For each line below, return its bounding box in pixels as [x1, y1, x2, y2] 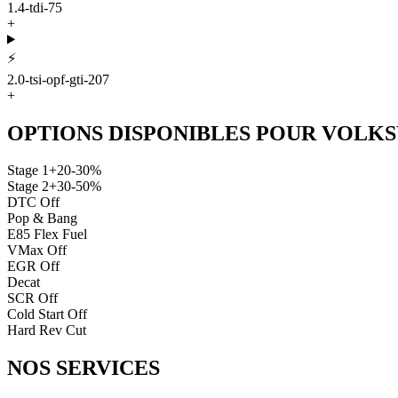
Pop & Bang [7, 211, 77, 227]
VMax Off [7, 243, 67, 259]
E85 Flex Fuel [7, 227, 87, 243]
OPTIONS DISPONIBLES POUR [7, 121, 316, 145]
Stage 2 [7, 179, 49, 195]
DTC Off [7, 195, 60, 211]
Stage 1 [7, 163, 49, 179]
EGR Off [7, 259, 60, 275]
